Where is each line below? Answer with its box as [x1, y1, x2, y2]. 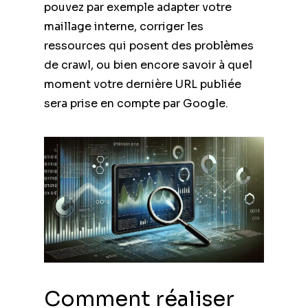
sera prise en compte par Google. [44, 96, 228, 111]
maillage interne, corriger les [44, 19, 203, 34]
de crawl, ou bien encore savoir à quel [44, 57, 252, 72]
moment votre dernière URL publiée [44, 76, 241, 91]
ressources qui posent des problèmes [44, 38, 254, 53]
